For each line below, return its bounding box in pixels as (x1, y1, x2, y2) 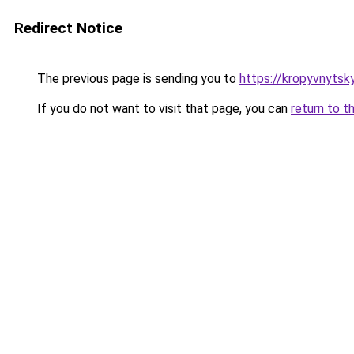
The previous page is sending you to (34, 71, 239, 86)
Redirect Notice (14, 19, 122, 37)
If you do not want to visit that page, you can (34, 101, 291, 116)
